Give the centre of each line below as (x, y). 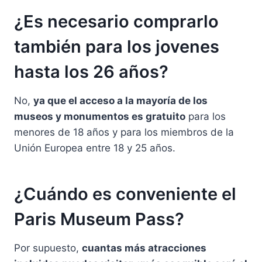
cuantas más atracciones (144, 248)
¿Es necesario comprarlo (116, 22)
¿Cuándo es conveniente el (125, 194)
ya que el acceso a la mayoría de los (120, 100)
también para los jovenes (117, 47)
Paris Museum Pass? (99, 219)
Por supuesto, (48, 248)
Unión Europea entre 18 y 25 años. (95, 148)
